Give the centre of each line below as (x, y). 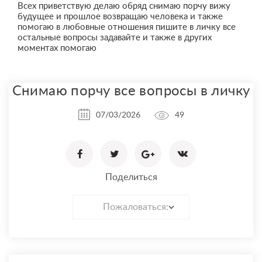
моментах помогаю (57, 48)
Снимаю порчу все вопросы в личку (131, 91)
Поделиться (131, 177)
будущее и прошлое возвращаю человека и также (120, 17)
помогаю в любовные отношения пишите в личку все (127, 27)
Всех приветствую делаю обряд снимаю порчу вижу (124, 6)
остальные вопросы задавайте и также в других (115, 38)
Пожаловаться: (136, 207)
